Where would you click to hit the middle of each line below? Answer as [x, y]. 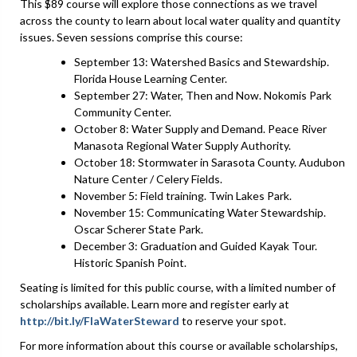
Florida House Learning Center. [151, 78]
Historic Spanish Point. [130, 262]
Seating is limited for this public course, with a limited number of [178, 287]
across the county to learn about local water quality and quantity [180, 20]
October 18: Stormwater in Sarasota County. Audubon [210, 162]
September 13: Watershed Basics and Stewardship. [202, 61]
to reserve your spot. [233, 320]
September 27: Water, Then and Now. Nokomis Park [203, 95]
